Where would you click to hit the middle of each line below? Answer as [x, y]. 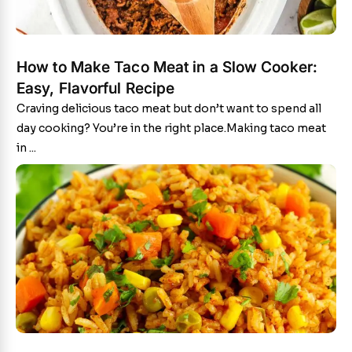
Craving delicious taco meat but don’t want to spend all [169, 108]
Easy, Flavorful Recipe [96, 88]
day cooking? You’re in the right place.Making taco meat [171, 128]
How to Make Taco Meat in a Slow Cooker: [167, 67]
